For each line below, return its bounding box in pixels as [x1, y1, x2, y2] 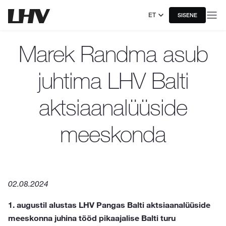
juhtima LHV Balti [37, 67, 189, 94]
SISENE [178, 12, 197, 19]
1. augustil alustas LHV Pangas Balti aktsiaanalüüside [8, 200, 210, 210]
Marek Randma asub [18, 40, 208, 68]
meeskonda [60, 120, 166, 148]
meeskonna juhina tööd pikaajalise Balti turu [8, 213, 176, 223]
